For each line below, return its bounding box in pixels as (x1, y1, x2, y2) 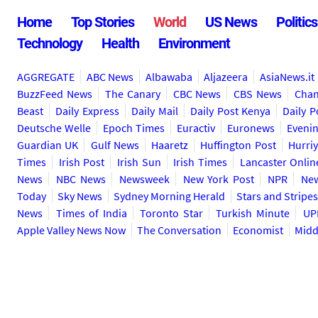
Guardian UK (17, 138, 79, 152)
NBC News (55, 172, 106, 186)
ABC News (86, 70, 134, 84)
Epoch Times (103, 121, 165, 135)
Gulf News (90, 138, 139, 152)
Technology (17, 35, 82, 52)
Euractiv (177, 121, 215, 135)
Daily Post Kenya (190, 104, 270, 118)
